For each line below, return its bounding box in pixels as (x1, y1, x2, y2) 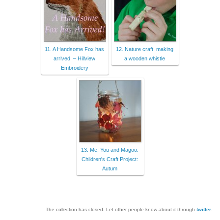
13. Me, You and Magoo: (81, 146, 138, 153)
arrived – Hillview (54, 55, 95, 61)
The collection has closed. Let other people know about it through (46, 206, 196, 212)
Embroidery (60, 64, 88, 71)
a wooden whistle (124, 55, 165, 61)
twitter (196, 206, 211, 212)
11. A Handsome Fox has (45, 46, 104, 52)
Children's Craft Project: (81, 156, 138, 162)
